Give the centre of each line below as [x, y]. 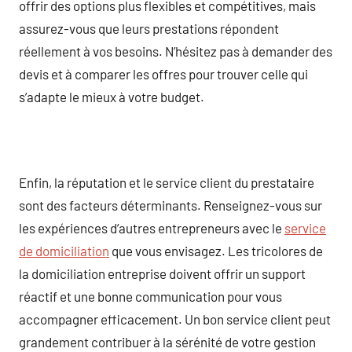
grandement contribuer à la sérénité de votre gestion [167, 341]
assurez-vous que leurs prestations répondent [149, 28]
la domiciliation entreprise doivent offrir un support [162, 273]
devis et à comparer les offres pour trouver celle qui [163, 73]
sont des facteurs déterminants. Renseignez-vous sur [170, 205]
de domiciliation [64, 250]
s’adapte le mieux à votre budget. [112, 96]
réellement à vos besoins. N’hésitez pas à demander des [176, 51]
